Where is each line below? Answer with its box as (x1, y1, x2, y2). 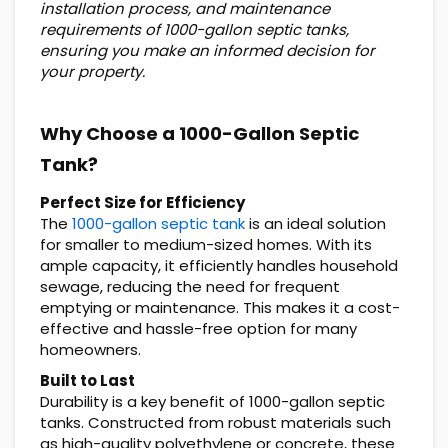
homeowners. (40, 338, 141, 360)
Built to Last (40, 369, 135, 391)
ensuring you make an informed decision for (40, 39, 375, 61)
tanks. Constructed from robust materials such (40, 411, 391, 433)
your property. (40, 60, 145, 82)
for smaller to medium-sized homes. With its (40, 233, 372, 255)
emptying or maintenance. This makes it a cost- (40, 296, 400, 318)
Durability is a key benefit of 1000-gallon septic (40, 390, 385, 412)
